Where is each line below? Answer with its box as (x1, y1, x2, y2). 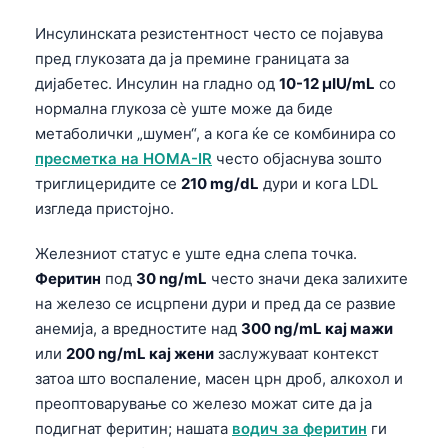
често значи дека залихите (207, 268, 408, 288)
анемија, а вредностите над (35, 318, 241, 338)
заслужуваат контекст (214, 343, 379, 363)
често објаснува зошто (212, 148, 382, 168)
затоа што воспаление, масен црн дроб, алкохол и (35, 368, 403, 388)
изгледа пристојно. (35, 198, 174, 218)
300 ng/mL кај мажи (241, 318, 393, 338)
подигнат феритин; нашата (35, 418, 232, 438)
